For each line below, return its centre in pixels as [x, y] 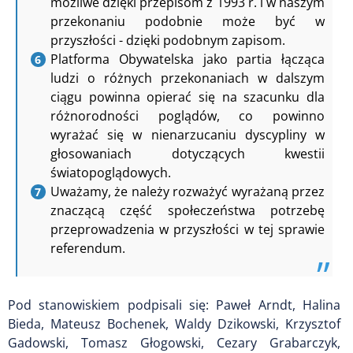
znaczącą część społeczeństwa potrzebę [188, 210]
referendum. [88, 248]
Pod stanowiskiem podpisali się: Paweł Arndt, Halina [174, 305]
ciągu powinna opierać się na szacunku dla [188, 97]
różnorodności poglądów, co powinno [188, 115]
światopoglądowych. [111, 172]
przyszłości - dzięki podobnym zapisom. [168, 40]
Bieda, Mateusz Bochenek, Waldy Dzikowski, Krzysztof [174, 323]
